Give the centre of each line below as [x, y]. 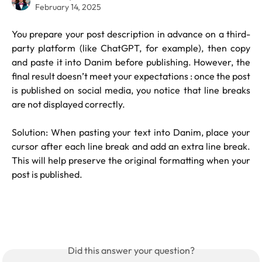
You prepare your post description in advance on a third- [131, 34]
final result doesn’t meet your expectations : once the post [131, 76]
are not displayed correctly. [68, 104]
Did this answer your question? [131, 251]
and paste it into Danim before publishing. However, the [131, 62]
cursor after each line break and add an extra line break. [131, 146]
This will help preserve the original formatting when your [131, 161]
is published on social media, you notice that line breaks [131, 90]
